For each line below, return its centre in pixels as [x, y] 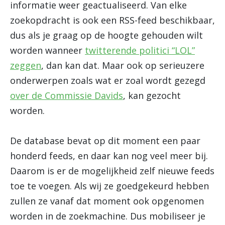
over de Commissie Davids [67, 95]
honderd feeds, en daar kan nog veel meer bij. [109, 156]
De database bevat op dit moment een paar [105, 141]
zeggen [26, 65]
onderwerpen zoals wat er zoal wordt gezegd [108, 80]
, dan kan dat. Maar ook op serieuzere [123, 65]
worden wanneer [47, 50]
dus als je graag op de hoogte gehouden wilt [106, 35]
